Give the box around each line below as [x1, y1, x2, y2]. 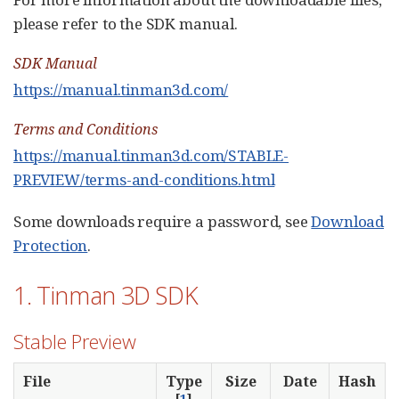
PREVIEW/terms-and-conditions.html [13, 168, 275, 190]
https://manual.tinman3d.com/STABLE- [13, 144, 289, 166]
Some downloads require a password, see [13, 210, 312, 232]
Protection [13, 234, 88, 256]
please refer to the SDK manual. [13, 12, 238, 34]
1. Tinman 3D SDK [13, 278, 199, 312]
